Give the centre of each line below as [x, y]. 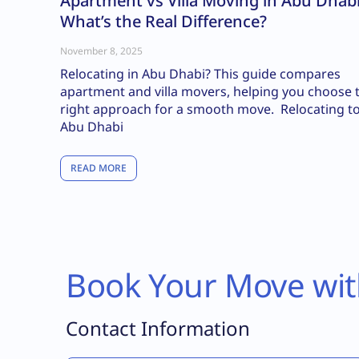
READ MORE [99, 167]
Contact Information [158, 328]
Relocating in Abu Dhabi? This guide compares [200, 73]
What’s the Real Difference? [165, 21]
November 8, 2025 [101, 50]
